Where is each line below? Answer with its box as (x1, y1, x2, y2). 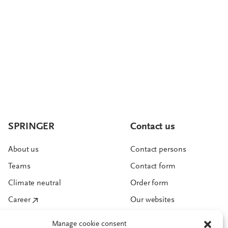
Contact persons (130, 146, 186, 154)
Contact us (130, 122, 175, 132)
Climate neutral (8, 179, 61, 188)
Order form (130, 179, 168, 188)
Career (8, 196, 31, 205)
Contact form (130, 162, 176, 171)
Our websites (130, 196, 175, 205)
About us (8, 146, 39, 154)
